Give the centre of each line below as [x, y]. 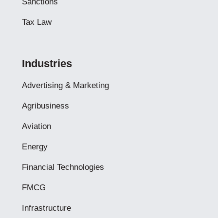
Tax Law [36, 22]
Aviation [36, 126]
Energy [35, 147]
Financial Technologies [63, 167]
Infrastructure [46, 208]
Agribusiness [45, 106]
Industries [47, 64]
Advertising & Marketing [65, 85]
